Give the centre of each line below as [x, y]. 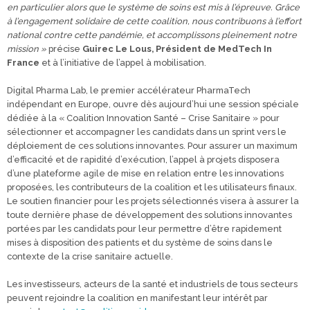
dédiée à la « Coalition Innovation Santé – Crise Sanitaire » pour [143, 118]
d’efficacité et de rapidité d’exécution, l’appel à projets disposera [143, 159]
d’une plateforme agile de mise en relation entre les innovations [145, 173]
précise [64, 49]
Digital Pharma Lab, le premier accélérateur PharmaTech [129, 90]
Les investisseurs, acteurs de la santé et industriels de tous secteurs [152, 284]
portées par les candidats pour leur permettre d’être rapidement [144, 229]
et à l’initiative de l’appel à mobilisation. [123, 63]
